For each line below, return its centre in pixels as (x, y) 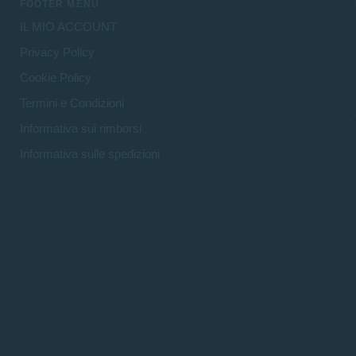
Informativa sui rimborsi (80, 129)
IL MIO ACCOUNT (68, 27)
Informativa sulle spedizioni (89, 154)
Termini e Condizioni (72, 103)
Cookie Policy (55, 78)
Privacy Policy (57, 52)
